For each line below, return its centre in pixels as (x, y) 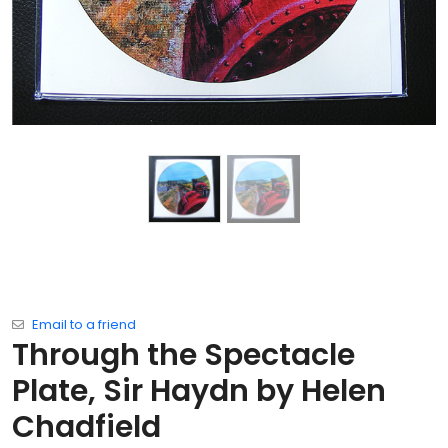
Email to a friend (84, 325)
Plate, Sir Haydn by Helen (199, 391)
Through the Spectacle (183, 355)
